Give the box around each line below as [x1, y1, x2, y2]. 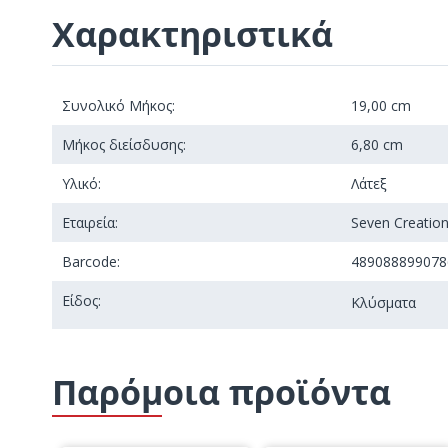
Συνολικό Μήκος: [62, 95, 175, 115]
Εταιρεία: [62, 212, 118, 232]
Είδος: [62, 290, 101, 310]
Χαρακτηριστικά [52, 10, 333, 57]
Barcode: [62, 251, 120, 271]
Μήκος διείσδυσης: [62, 134, 186, 154]
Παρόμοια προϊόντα [52, 368, 391, 415]
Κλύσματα [351, 292, 416, 312]
